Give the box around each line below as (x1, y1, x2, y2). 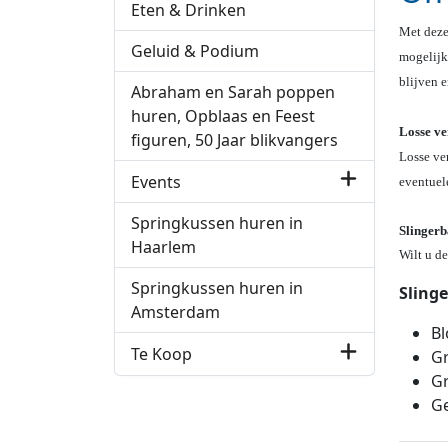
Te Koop (131, 342, 192, 365)
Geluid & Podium (131, 40, 259, 63)
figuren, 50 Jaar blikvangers (131, 129, 338, 152)
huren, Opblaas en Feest (131, 105, 315, 128)
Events (131, 170, 181, 193)
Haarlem (131, 236, 196, 259)
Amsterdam (131, 301, 220, 324)
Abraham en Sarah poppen (131, 81, 335, 104)
